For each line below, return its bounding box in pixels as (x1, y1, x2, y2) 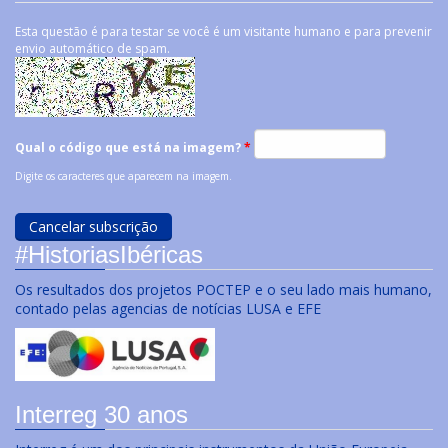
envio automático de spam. (15, 40, 170, 58)
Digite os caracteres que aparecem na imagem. (15, 169, 232, 184)
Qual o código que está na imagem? (15, 139, 244, 157)
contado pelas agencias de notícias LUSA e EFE (15, 299, 325, 319)
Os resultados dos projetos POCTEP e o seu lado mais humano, (15, 280, 432, 300)
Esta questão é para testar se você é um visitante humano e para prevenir (15, 23, 432, 41)
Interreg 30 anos (15, 401, 188, 429)
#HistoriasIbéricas (15, 241, 203, 269)
